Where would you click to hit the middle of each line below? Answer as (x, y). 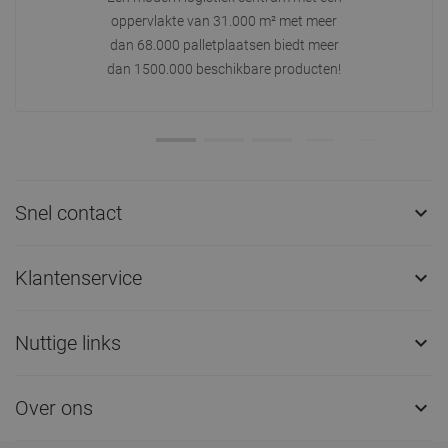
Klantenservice (78, 277)
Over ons (54, 407)
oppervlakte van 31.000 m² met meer (224, 21)
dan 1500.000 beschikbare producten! (224, 69)
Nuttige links (68, 342)
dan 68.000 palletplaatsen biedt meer (224, 45)
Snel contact (68, 212)
